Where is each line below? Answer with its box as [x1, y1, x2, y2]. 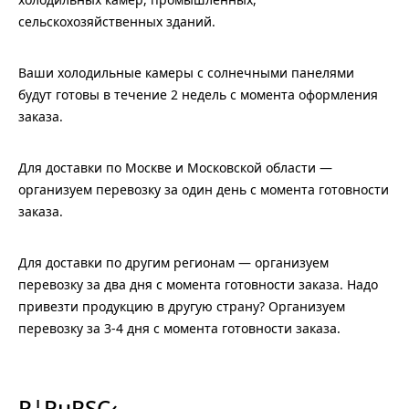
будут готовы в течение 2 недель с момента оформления [18, 87, 378, 102]
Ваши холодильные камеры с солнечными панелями [18, 65, 354, 80]
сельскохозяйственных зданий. [18, 14, 215, 29]
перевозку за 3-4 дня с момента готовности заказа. [18, 320, 341, 336]
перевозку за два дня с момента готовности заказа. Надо [18, 277, 378, 292]
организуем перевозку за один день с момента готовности [18, 182, 389, 197]
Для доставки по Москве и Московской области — [18, 160, 332, 175]
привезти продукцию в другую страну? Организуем [18, 299, 345, 314]
